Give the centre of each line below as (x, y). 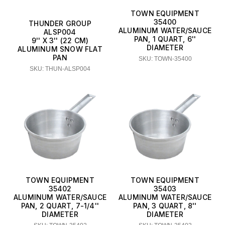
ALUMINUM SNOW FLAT (60, 49)
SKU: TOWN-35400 (165, 59)
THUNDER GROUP (60, 23)
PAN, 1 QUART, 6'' (165, 39)
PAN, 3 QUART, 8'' (165, 206)
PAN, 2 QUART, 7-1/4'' (60, 206)
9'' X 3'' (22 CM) (60, 40)
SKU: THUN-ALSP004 (60, 69)
